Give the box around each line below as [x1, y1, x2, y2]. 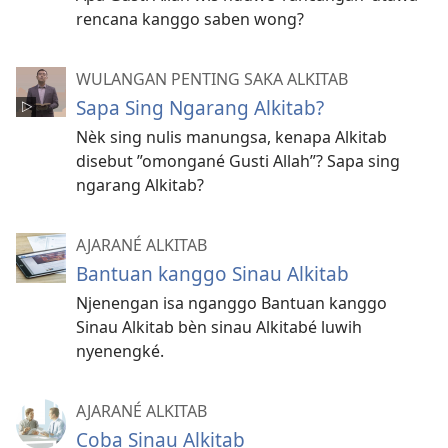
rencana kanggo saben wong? [76, 8, 304, 31]
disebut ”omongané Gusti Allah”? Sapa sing [76, 150, 400, 173]
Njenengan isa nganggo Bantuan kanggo [76, 292, 387, 315]
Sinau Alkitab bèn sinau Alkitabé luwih [76, 316, 362, 339]
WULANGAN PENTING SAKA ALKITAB [76, 68, 348, 91]
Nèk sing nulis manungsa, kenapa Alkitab [76, 126, 387, 149]
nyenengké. [76, 340, 164, 363]
